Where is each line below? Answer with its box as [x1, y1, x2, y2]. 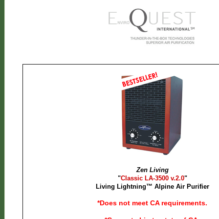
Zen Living [136, 166, 169, 174]
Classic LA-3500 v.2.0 [120, 175, 184, 182]
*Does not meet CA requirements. [97, 199, 207, 207]
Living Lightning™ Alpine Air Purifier [95, 183, 209, 190]
